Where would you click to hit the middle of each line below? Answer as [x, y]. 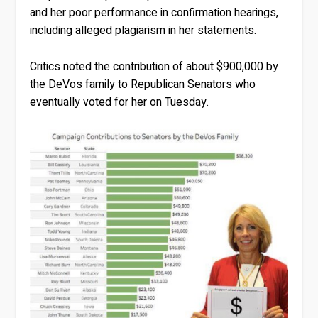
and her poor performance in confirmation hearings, [154, 12]
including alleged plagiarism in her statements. [143, 30]
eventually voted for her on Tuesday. [120, 102]
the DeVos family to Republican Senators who [143, 84]
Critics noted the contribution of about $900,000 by [154, 66]
